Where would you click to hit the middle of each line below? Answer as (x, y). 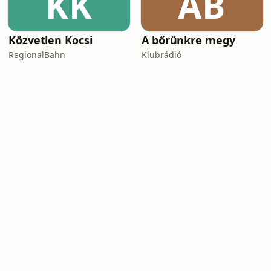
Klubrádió (162, 55)
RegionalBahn (37, 55)
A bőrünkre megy (188, 40)
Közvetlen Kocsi (51, 40)
